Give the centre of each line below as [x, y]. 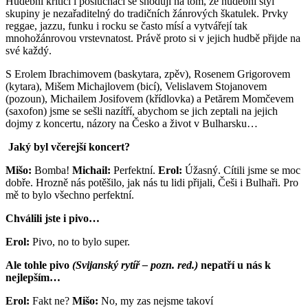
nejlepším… [33, 277]
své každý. [29, 50]
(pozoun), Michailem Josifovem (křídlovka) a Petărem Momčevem [150, 98]
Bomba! [52, 170]
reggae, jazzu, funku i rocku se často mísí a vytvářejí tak [126, 25]
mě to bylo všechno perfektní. [70, 195]
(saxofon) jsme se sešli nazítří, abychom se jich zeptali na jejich [142, 111]
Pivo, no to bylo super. [80, 241]
